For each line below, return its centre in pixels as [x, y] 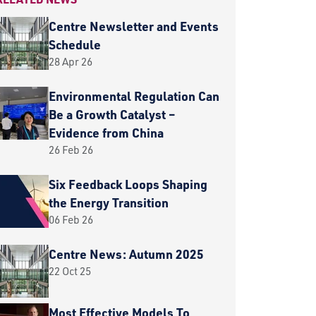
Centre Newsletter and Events [134, 26]
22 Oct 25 [70, 271]
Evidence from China [106, 132]
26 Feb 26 [71, 149]
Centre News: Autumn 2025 [126, 254]
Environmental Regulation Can [134, 96]
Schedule [75, 44]
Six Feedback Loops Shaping [128, 184]
